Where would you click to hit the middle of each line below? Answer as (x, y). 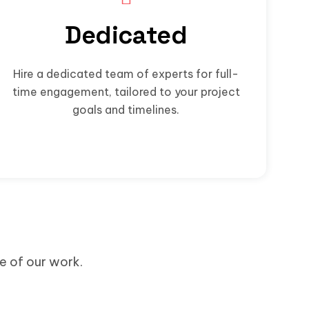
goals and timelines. (126, 109)
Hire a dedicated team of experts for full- (126, 73)
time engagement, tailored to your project (126, 91)
